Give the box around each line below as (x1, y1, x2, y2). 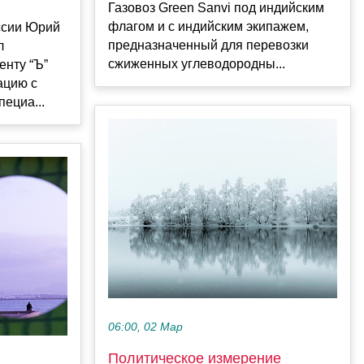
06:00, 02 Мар (108, 320, 183, 333)
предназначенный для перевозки (108, 38, 309, 53)
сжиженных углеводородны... (108, 57, 285, 71)
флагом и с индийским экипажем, (108, 19, 309, 34)
